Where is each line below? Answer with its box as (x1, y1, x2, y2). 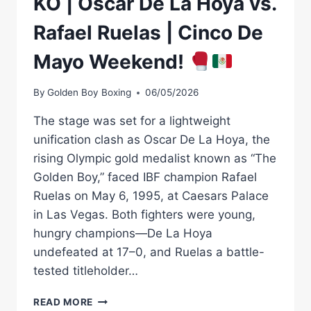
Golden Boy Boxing (47, 87, 132, 99)
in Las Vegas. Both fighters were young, (33, 208, 255, 222)
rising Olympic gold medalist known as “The (33, 151, 276, 166)
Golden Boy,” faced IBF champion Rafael (33, 170, 257, 185)
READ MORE (33, 296, 94, 308)
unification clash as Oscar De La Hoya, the (33, 133, 270, 147)
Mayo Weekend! (33, 49, 189, 74)
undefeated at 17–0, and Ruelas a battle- (33, 245, 264, 260)
